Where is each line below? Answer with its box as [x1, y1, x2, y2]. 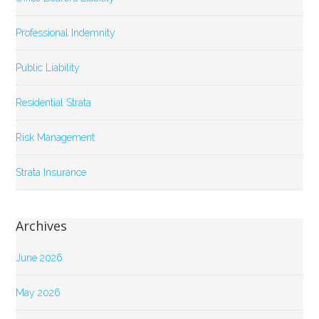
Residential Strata [16, 96, 92, 108]
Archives [16, 216, 68, 234]
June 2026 [16, 251, 63, 263]
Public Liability [16, 61, 80, 73]
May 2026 [16, 286, 61, 298]
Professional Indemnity [16, 26, 116, 38]
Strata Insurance [16, 166, 87, 178]
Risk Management [16, 131, 95, 143]
